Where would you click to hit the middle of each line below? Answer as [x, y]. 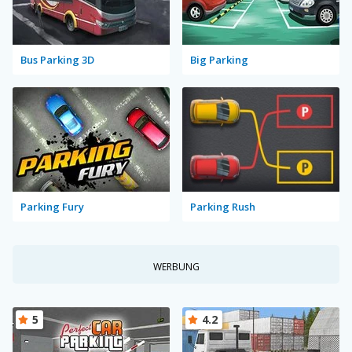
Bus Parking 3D [57, 59]
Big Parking [219, 59]
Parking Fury [52, 206]
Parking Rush [223, 206]
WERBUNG [176, 266]
